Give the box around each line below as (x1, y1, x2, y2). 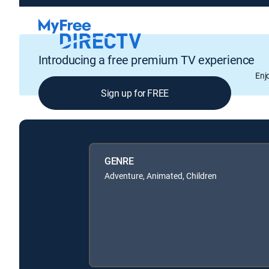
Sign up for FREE (101, 86, 169, 100)
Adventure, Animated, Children (104, 169, 217, 181)
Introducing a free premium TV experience (38, 52, 255, 68)
